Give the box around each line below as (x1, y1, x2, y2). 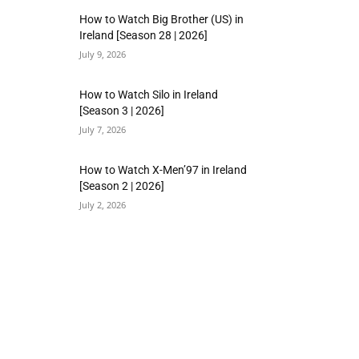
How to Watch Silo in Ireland (79, 88, 219, 102)
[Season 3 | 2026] (79, 104, 165, 118)
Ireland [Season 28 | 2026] (79, 29, 208, 42)
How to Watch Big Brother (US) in (79, 13, 244, 26)
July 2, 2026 (79, 199, 127, 212)
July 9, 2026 (79, 48, 127, 61)
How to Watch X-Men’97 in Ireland (79, 163, 248, 177)
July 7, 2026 (79, 123, 127, 136)
